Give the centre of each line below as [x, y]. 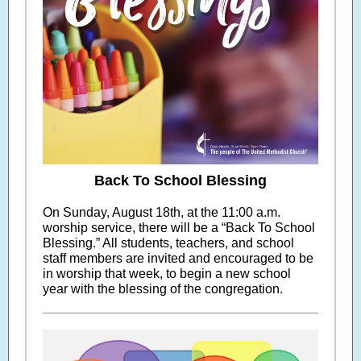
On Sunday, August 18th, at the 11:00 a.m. [162, 212]
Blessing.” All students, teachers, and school [168, 243]
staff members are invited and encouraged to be [178, 258]
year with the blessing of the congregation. [163, 289]
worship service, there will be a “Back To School [179, 228]
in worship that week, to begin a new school [167, 274]
